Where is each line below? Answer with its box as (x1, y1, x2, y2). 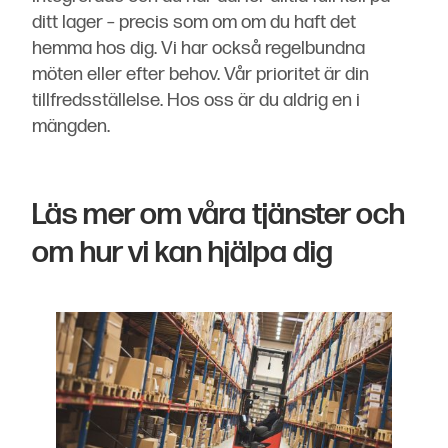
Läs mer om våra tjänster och (32, 196, 405, 234)
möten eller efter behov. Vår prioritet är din (32, 63, 369, 87)
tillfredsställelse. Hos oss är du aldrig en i (32, 89, 360, 113)
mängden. (32, 115, 110, 139)
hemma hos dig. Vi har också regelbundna (32, 37, 365, 61)
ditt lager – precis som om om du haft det (32, 11, 356, 35)
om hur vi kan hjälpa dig (32, 234, 333, 272)
